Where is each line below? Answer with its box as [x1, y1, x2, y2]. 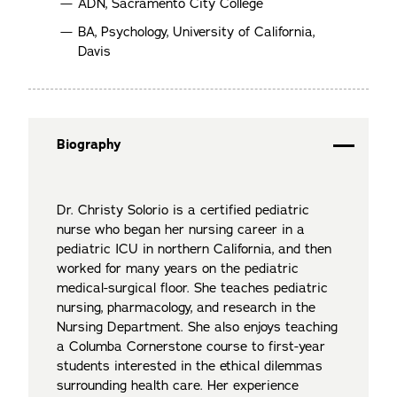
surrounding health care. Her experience [57, 377, 299, 394]
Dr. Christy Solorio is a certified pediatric [57, 201, 309, 219]
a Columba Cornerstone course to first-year [57, 338, 325, 355]
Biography [57, 136, 121, 153]
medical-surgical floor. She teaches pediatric [57, 279, 328, 297]
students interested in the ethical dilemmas [57, 357, 323, 375]
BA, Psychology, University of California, [78, 23, 315, 41]
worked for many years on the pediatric [57, 260, 299, 277]
